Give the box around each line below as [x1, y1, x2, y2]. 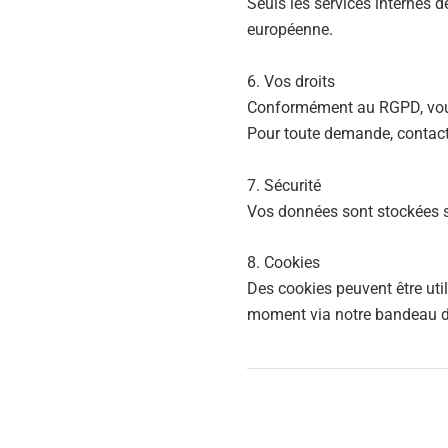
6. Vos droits [247, 71, 335, 91]
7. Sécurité [247, 175, 321, 195]
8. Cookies [247, 253, 320, 273]
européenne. [247, 20, 333, 40]
